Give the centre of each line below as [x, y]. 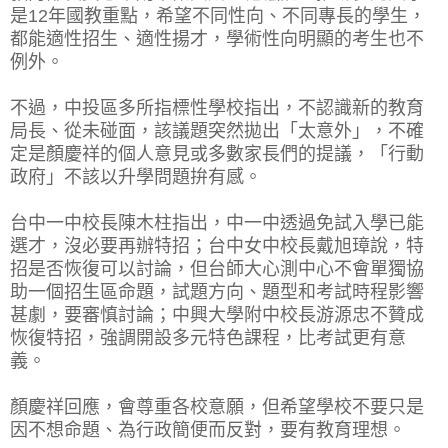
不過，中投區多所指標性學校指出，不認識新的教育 [217, 107]
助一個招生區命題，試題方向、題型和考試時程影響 [217, 291]
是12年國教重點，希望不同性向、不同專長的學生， [218, 15]
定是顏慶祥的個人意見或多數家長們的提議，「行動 [217, 153]
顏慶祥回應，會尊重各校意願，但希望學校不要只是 [217, 406]
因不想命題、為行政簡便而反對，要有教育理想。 [208, 429]
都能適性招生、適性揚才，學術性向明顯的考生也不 [217, 38]
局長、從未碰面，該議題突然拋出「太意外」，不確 [217, 130]
